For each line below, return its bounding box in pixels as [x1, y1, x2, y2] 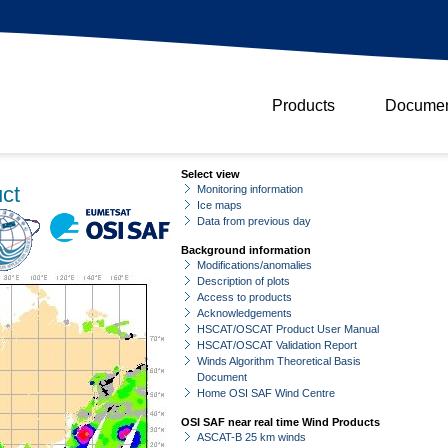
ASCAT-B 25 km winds [197, 431, 306, 443]
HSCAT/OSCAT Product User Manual [197, 323, 379, 335]
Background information [181, 244, 311, 256]
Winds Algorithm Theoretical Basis [197, 355, 361, 367]
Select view [181, 168, 240, 180]
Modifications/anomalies [197, 259, 312, 271]
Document [197, 371, 247, 383]
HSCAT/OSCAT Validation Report [197, 339, 357, 351]
